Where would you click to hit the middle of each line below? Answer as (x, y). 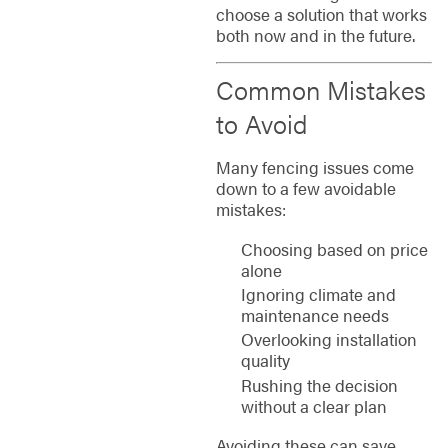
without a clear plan (313, 405)
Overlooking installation (328, 339)
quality (265, 360)
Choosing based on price (334, 248)
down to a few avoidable (305, 188)
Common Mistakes (320, 89)
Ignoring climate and (318, 293)
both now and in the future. (315, 34)
